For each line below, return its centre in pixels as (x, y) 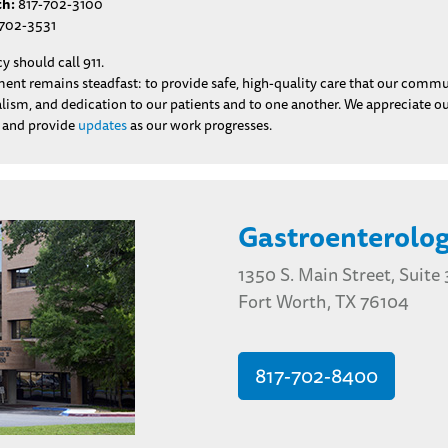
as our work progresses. (199, 125)
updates (102, 125)
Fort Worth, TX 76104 (323, 301)
